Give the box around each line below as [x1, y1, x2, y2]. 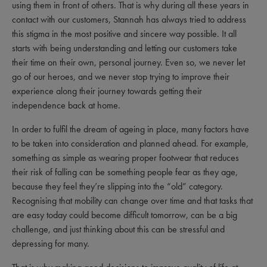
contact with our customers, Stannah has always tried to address [12, 13, 246, 26]
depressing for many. [12, 237, 89, 250]
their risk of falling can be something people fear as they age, [12, 166, 238, 178]
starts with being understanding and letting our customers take [12, 42, 237, 54]
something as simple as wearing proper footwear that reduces [12, 151, 239, 164]
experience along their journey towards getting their [12, 85, 202, 97]
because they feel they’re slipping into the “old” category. [12, 180, 223, 193]
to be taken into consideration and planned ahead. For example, [12, 137, 249, 150]
